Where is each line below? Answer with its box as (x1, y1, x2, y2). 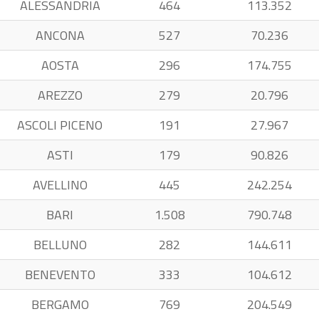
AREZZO (37, 85, 83, 105)
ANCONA (35, 26, 85, 45)
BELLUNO (33, 235, 87, 254)
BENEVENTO (24, 265, 95, 284)
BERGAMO (31, 295, 89, 314)
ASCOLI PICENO (17, 115, 103, 135)
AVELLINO (32, 175, 88, 194)
